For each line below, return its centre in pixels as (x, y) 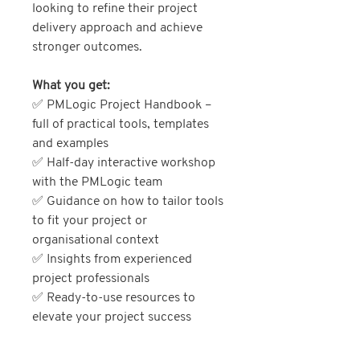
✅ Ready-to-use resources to (114, 299)
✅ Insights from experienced (112, 260)
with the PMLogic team (97, 183)
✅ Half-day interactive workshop (124, 164)
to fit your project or (90, 221)
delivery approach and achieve (117, 29)
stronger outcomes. (87, 48)
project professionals (91, 279)
